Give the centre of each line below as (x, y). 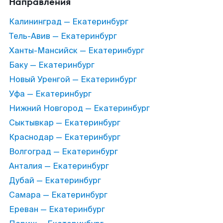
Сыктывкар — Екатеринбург (65, 123)
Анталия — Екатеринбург (59, 166)
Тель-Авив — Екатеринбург (63, 36)
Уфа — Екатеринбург (50, 94)
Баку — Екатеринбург (52, 65)
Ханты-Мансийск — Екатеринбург (77, 51)
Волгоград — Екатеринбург (63, 152)
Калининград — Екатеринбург (69, 22)
